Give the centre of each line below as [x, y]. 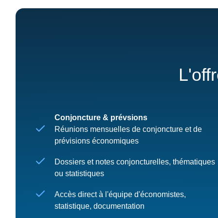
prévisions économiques [97, 141]
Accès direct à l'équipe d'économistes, [120, 195]
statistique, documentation [100, 206]
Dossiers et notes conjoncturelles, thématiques [135, 162]
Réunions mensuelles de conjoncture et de [128, 129]
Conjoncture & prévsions [101, 117]
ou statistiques [80, 173]
